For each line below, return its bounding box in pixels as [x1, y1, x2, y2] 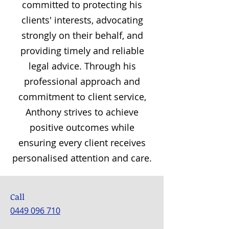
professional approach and [24, 75, 140, 87]
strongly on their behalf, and [21, 29, 143, 41]
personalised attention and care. [12, 152, 152, 164]
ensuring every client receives [18, 136, 146, 149]
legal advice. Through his [28, 60, 136, 72]
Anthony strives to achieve [26, 106, 139, 118]
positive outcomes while [30, 121, 134, 133]
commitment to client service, [18, 90, 146, 103]
